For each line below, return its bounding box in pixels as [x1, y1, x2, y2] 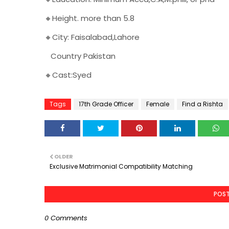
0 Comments [44, 213, 87, 223]
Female [146, 100, 169, 108]
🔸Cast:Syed [44, 70, 94, 80]
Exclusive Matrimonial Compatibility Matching [50, 162, 193, 171]
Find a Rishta [182, 100, 223, 108]
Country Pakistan [44, 51, 118, 61]
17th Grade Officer [79, 100, 133, 108]
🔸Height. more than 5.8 [44, 13, 134, 24]
